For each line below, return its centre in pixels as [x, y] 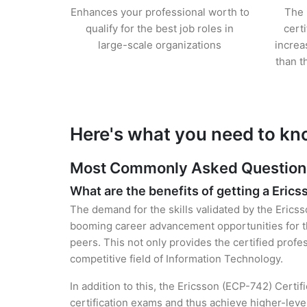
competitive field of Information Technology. [176, 259]
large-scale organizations [160, 45]
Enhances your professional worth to [160, 12]
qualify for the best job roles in [160, 28]
